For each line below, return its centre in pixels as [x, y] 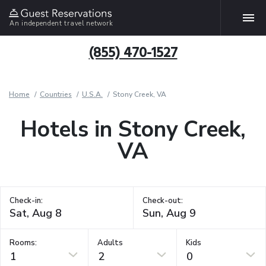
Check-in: [26, 201]
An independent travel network [61, 23]
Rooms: [23, 243]
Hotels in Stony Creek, [133, 129]
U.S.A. [92, 94]
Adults [110, 243]
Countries [56, 94]
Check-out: [162, 201]
